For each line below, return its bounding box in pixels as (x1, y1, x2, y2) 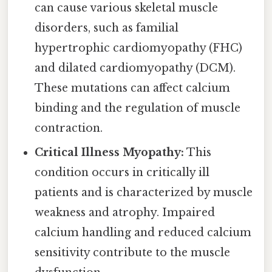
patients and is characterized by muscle (35, 186, 253, 200)
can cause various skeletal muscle (35, 1, 219, 15)
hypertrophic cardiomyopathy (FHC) (35, 41, 243, 55)
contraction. (35, 121, 103, 135)
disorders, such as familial (35, 21, 179, 35)
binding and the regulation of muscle (35, 101, 241, 115)
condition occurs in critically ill (35, 166, 210, 180)
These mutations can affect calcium (35, 81, 231, 95)
